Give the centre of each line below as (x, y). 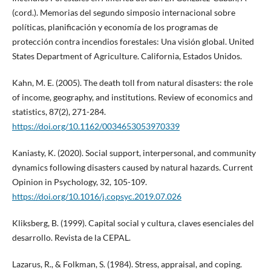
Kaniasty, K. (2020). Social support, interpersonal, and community (134, 153)
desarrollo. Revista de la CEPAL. (71, 238)
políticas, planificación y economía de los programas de (115, 27)
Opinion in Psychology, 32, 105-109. (79, 182)
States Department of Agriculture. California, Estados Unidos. (127, 56)
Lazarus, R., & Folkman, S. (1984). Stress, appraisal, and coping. (127, 264)
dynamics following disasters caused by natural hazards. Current (132, 168)
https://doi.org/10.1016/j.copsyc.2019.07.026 (96, 197)
